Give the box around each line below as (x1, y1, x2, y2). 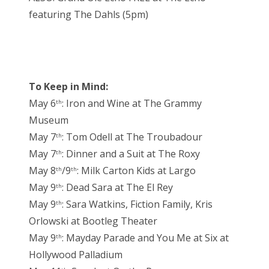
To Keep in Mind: (29, 79, 108, 93)
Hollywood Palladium (29, 247, 122, 261)
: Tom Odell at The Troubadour (62, 130, 202, 144)
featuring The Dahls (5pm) (29, 7, 148, 21)
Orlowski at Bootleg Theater (29, 214, 157, 228)
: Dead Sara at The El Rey (62, 180, 173, 194)
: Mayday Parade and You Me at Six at (62, 231, 229, 244)
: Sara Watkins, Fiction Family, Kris (62, 197, 213, 211)
